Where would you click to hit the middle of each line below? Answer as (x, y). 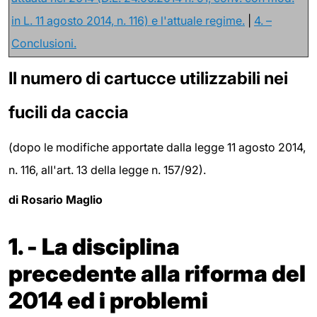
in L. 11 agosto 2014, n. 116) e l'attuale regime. (128, 20)
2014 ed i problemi (108, 300)
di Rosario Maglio (56, 199)
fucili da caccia (69, 112)
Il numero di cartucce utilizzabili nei (148, 78)
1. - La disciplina (94, 246)
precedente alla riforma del (157, 273)
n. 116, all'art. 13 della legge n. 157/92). (107, 170)
